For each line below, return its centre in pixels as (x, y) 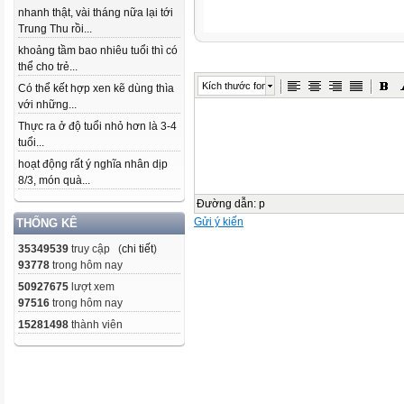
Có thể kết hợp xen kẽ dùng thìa (96, 88)
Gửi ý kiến (219, 221)
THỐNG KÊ (47, 223)
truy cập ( (95, 249)
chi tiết (138, 249)
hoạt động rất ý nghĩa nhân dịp (93, 164)
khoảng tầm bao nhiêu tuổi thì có (98, 50)
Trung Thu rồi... (55, 29)
